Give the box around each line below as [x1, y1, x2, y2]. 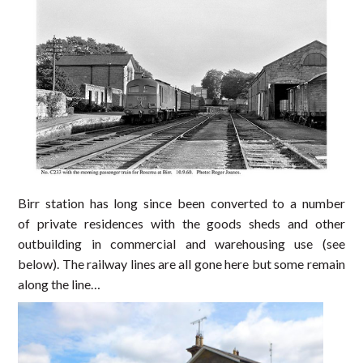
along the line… [18, 275, 101, 292]
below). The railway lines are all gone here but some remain [18, 255, 345, 271]
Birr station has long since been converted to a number [18, 194, 345, 211]
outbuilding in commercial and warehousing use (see [18, 235, 345, 251]
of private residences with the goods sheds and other [18, 215, 345, 231]
